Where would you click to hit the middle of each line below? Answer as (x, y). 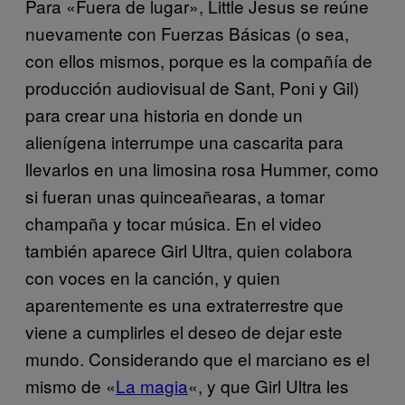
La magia (152, 385)
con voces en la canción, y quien (153, 277)
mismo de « (71, 385)
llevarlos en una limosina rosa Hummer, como (202, 168)
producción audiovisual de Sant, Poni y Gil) (192, 87)
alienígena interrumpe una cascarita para (184, 141)
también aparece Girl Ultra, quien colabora (189, 250)
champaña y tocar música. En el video (174, 222)
